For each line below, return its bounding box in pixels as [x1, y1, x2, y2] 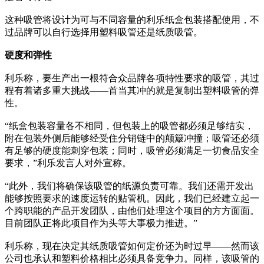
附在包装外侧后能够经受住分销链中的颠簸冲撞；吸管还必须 [5, 133, 259, 144]
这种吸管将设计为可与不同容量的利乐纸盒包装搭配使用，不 [5, 15, 259, 25]
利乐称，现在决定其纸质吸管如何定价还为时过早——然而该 [5, 241, 259, 252]
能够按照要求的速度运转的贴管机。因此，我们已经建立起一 [5, 193, 259, 204]
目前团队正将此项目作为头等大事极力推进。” [5, 218, 197, 229]
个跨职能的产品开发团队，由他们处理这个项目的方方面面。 [5, 206, 259, 216]
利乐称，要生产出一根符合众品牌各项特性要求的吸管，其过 [5, 73, 259, 84]
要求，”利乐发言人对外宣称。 [5, 158, 131, 169]
